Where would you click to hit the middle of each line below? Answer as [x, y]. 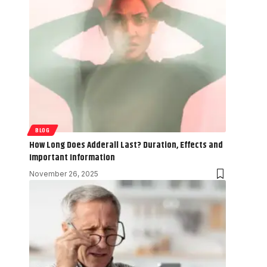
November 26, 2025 [64, 173]
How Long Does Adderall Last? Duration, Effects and [126, 145]
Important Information [72, 157]
